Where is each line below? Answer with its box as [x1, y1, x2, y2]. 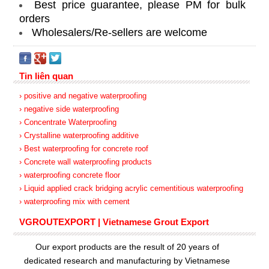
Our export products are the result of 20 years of [35, 242, 219, 252]
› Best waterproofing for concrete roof [19, 144, 148, 154]
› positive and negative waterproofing [19, 91, 147, 101]
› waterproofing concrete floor [19, 171, 120, 180]
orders [19, 13, 50, 25]
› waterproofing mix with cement [19, 197, 130, 207]
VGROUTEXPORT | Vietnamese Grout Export [19, 217, 209, 228]
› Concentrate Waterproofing [19, 118, 116, 127]
